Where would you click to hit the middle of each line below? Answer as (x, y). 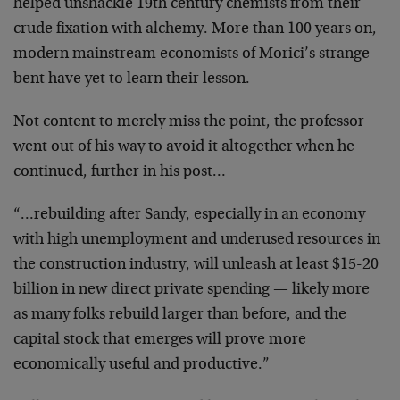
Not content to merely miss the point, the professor (189, 122)
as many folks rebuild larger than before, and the (180, 315)
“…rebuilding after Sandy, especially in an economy (189, 215)
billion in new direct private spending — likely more (192, 290)
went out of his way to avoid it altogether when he (184, 147)
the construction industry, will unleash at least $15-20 (196, 265)
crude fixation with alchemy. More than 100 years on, (195, 29)
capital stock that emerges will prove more (160, 340)
